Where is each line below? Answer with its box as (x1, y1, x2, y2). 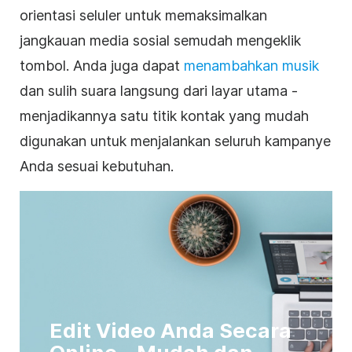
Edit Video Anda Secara (49, 318, 291, 343)
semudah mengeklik (170, 32, 301, 49)
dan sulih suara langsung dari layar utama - (20, 82, 298, 100)
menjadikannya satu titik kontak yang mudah (20, 108, 309, 125)
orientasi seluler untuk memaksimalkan (20, 7, 267, 24)
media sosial (90, 32, 170, 49)
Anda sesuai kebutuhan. (20, 158, 174, 175)
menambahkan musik (184, 57, 319, 75)
